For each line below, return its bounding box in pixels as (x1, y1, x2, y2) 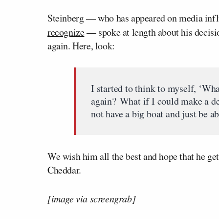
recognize (47, 25, 85, 39)
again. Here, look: (47, 39, 115, 52)
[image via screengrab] (47, 192, 136, 205)
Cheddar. (47, 163, 81, 176)
